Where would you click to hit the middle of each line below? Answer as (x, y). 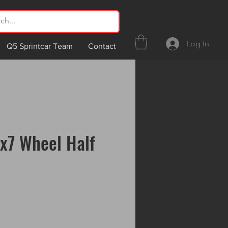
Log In (198, 43)
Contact (102, 46)
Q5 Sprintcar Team (40, 46)
